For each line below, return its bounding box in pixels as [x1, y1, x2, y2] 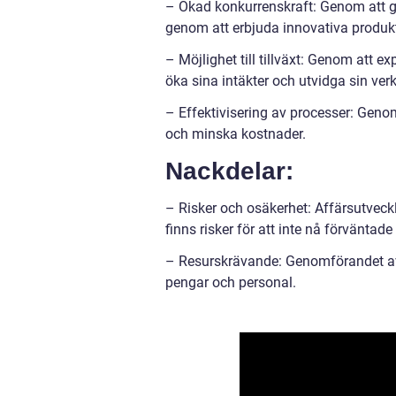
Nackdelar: [165, 157, 293, 185]
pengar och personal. [165, 274, 296, 291]
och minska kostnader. [165, 126, 306, 142]
